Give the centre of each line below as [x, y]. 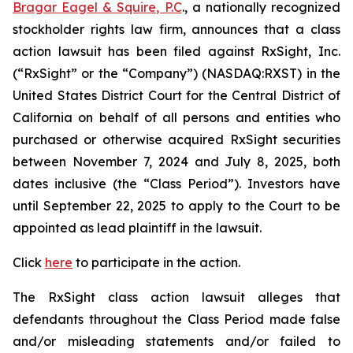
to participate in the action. [156, 262]
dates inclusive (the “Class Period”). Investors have [176, 184]
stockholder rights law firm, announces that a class [176, 29]
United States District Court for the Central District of [176, 95]
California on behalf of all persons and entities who [176, 117]
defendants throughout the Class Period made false [176, 319]
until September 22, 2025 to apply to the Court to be [176, 206]
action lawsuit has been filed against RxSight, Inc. [176, 51]
